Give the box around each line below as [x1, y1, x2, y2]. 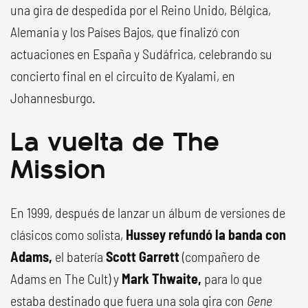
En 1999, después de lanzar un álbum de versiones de [10, 204, 285, 221]
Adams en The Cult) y [10, 270, 122, 287]
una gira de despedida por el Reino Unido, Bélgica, [10, 1, 271, 18]
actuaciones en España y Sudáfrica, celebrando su [10, 45, 272, 62]
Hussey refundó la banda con [126, 226, 286, 243]
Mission [10, 147, 106, 186]
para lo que [201, 270, 262, 287]
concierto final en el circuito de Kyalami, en [10, 67, 235, 84]
